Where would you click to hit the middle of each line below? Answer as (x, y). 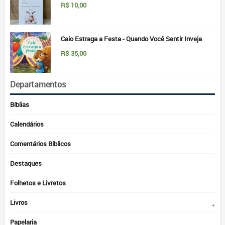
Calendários (27, 124)
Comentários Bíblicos (40, 144)
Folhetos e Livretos (38, 183)
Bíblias (20, 104)
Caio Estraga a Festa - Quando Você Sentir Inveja (131, 39)
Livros (19, 202)
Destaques (26, 163)
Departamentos (38, 84)
